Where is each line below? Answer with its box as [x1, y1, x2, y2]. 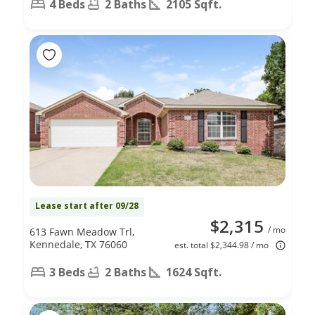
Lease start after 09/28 [35, 199, 139, 212]
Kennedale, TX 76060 [30, 237, 127, 251]
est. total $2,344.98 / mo [174, 238, 269, 251]
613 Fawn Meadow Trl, [30, 224, 134, 238]
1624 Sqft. [166, 264, 221, 280]
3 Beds [49, 264, 85, 280]
